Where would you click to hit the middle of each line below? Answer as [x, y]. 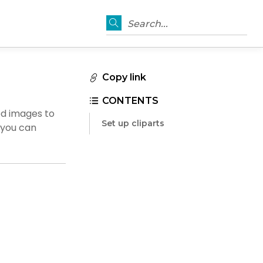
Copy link [124, 77]
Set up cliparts [133, 124]
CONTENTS [131, 101]
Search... [148, 23]
